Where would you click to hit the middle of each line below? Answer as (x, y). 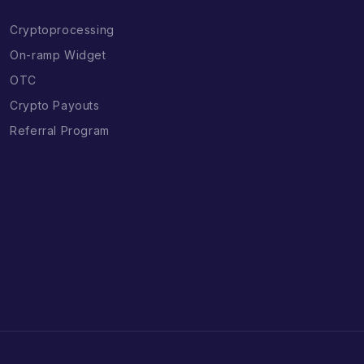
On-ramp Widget (58, 54)
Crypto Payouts (55, 106)
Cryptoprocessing (62, 29)
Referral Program (60, 131)
